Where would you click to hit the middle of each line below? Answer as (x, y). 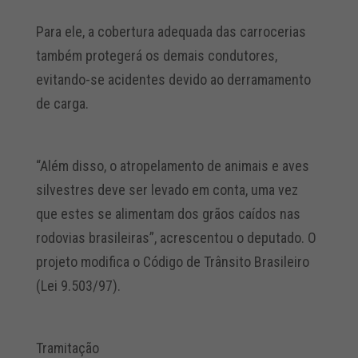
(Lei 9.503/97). (78, 286)
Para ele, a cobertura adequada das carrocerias (171, 32)
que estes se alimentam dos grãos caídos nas (168, 214)
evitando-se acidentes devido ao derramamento (173, 80)
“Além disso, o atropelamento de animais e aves (172, 166)
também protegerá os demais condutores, (156, 56)
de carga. (62, 103)
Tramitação (67, 348)
